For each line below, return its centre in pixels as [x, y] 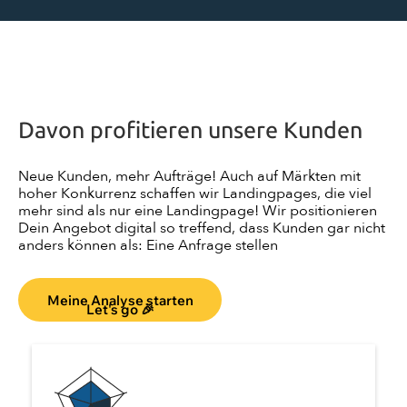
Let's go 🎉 [120, 310]
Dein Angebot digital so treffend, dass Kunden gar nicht [202, 228]
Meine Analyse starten [120, 300]
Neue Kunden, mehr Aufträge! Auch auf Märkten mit [189, 177]
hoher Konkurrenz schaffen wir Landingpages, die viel [195, 194]
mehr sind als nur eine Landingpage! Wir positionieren [198, 211]
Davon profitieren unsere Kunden [190, 131]
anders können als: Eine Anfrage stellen [148, 246]
